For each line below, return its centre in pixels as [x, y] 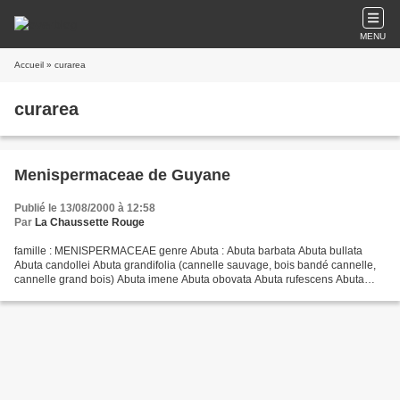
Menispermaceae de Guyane [122, 175]
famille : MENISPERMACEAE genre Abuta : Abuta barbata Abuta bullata [188, 251]
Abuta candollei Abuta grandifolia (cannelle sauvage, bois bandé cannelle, [195, 265]
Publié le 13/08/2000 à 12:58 [85, 208]
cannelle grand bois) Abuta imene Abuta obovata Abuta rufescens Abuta [189, 279]
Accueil [29, 65]
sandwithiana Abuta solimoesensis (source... [122, 294]
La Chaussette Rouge [90, 222]
